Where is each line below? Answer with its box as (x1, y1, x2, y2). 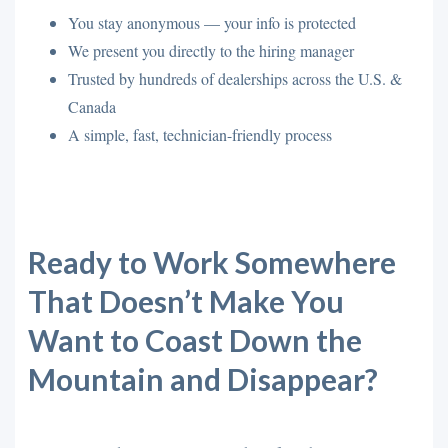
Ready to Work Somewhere (27, 243, 396, 280)
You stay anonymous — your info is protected (67, 12, 356, 33)
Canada (67, 96, 116, 117)
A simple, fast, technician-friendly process (67, 124, 332, 145)
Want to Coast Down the (27, 321, 362, 358)
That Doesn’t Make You (27, 282, 344, 319)
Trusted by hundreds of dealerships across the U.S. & (67, 68, 402, 89)
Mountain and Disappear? (27, 360, 378, 397)
